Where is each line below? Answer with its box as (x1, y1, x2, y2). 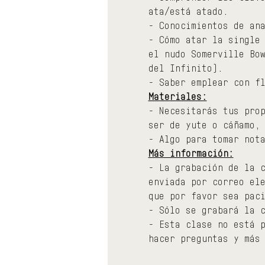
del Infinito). (148, 62, 223, 74)
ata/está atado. (148, 5, 228, 17)
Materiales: (148, 90, 207, 102)
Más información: (148, 147, 234, 159)
